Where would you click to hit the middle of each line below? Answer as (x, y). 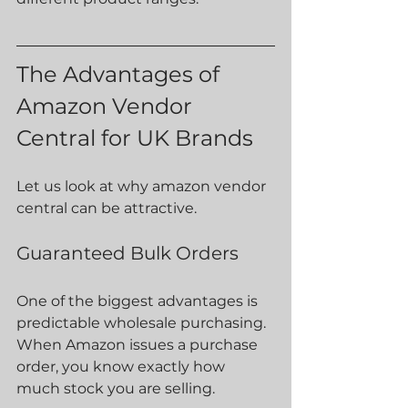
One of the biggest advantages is (139, 301)
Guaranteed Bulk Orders (127, 253)
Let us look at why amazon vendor (143, 186)
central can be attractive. (107, 208)
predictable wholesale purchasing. (143, 323)
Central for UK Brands (135, 138)
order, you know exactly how (122, 367)
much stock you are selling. (116, 388)
